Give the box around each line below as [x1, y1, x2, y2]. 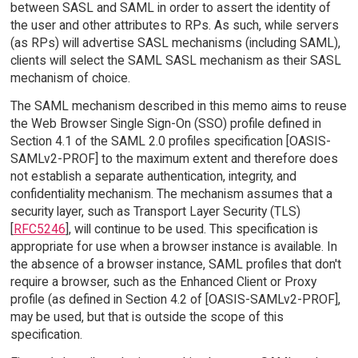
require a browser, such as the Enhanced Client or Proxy [10, 273, 316, 289]
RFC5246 [13, 221, 66, 237]
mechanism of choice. [10, 70, 130, 86]
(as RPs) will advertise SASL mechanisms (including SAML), [10, 34, 340, 50]
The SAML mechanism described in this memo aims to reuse [10, 97, 347, 113]
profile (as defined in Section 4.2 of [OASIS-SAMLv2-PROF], [10, 291, 340, 307]
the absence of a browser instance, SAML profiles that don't [10, 256, 341, 272]
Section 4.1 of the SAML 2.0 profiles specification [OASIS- [10, 133, 331, 149]
